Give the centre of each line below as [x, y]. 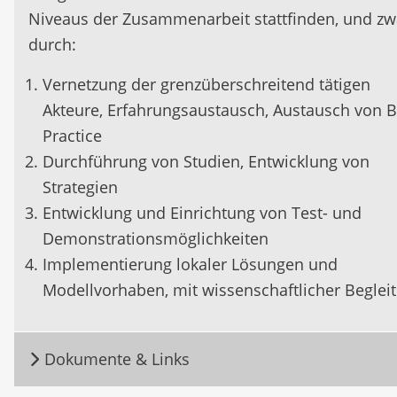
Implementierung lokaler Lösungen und [190, 264]
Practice [72, 136]
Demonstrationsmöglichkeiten [156, 238]
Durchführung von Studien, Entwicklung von [206, 161]
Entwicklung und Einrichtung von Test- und [202, 213]
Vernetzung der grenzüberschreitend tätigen [206, 84]
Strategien [80, 187]
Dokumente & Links [115, 359]
